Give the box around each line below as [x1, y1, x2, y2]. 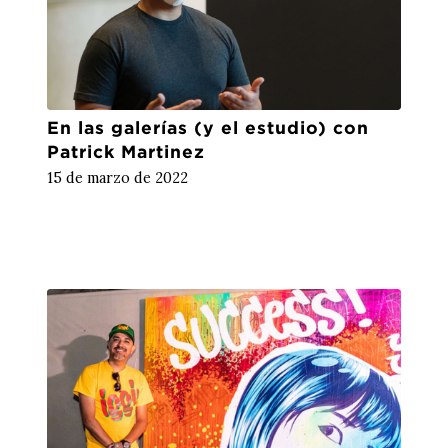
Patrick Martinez [46, 141, 205, 161]
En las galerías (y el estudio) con [46, 117, 369, 137]
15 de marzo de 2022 [46, 168, 188, 187]
